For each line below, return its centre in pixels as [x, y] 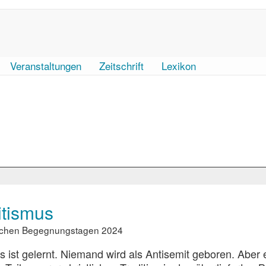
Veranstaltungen [46, 66]
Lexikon [179, 66]
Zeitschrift [121, 66]
